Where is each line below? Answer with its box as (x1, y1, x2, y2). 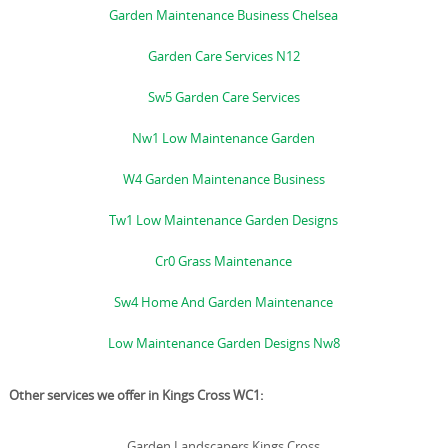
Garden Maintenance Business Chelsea (109, 5, 339, 24)
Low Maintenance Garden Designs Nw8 (107, 333, 340, 352)
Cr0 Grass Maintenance (155, 251, 293, 270)
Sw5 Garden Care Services (147, 87, 300, 106)
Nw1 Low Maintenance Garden (132, 128, 316, 147)
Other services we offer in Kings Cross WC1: (8, 385, 263, 404)
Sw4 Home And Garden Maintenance (114, 292, 334, 311)
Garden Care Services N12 (147, 46, 300, 65)
